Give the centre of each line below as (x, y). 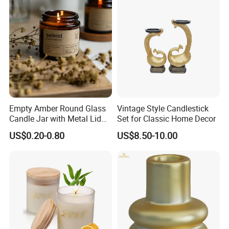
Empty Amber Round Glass (58, 108)
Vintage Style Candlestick (163, 108)
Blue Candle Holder (44, 129)
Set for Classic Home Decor (166, 118)
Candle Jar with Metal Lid (55, 118)
